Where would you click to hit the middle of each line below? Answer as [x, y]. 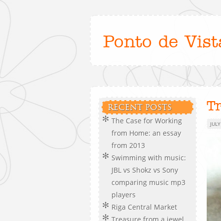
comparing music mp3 [148, 182]
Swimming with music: [149, 158]
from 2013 [128, 145]
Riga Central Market [144, 207]
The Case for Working [147, 121]
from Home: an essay [146, 133]
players [124, 195]
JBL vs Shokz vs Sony [145, 170]
